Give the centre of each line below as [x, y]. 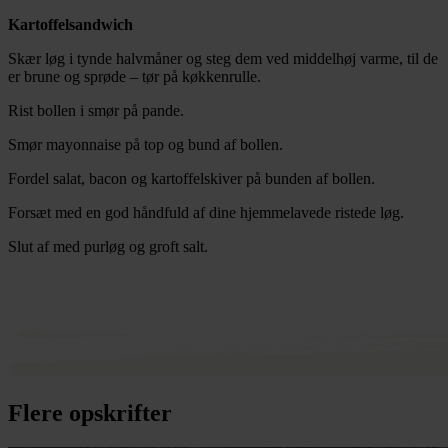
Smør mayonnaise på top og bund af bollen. [145, 145]
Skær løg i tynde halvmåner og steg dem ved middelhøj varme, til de [223, 59]
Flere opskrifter [90, 413]
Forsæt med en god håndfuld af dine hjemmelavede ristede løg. [206, 213]
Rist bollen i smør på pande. [96, 111]
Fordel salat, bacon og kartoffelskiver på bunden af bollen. [191, 179]
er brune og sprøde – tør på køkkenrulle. [134, 77]
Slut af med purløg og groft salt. [108, 247]
